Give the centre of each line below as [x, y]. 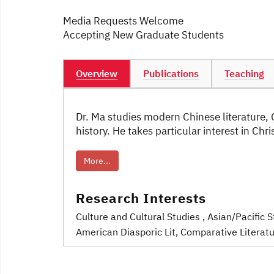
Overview [97, 73]
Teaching [244, 73]
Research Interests [141, 198]
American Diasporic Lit [126, 232]
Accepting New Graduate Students [143, 35]
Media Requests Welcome [123, 21]
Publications [171, 73]
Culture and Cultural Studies [138, 217]
